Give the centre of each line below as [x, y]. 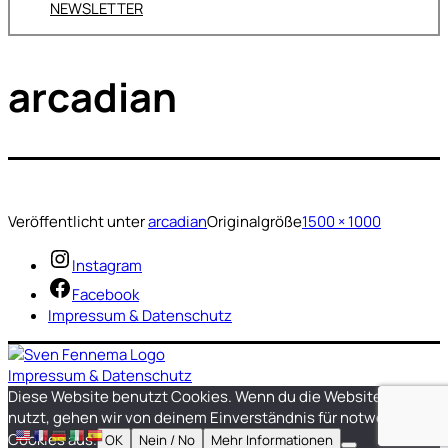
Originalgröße [254, 222]
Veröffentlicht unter [78, 222]
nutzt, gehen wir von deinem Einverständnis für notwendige [216, 418]
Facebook [105, 295]
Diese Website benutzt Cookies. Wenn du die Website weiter [219, 397]
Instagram [107, 266]
